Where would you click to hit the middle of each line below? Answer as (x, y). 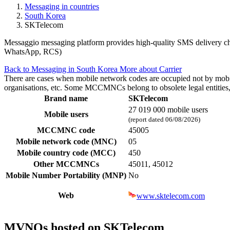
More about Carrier (151, 69)
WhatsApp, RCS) (33, 51)
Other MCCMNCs (66, 164)
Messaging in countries (62, 6)
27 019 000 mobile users (168, 109)
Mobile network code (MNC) (66, 141)
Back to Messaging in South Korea (62, 69)
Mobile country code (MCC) (66, 152)
